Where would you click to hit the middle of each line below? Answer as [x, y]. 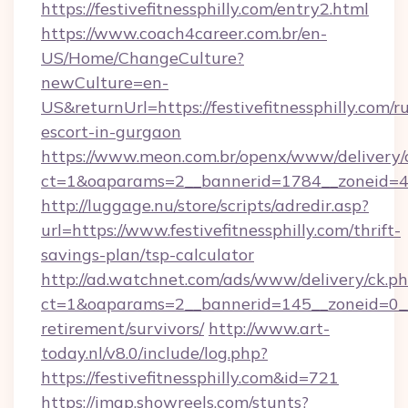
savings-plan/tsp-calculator [148, 255]
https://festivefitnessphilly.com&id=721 [190, 377]
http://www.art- [269, 328]
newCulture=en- [105, 82]
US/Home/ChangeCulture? [143, 58]
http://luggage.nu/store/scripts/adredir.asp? [205, 205]
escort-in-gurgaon [111, 132]
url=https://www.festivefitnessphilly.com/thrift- [221, 230]
